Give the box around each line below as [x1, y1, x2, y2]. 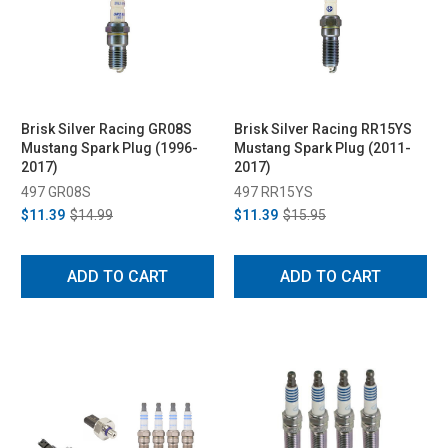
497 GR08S [21, 183, 91, 200]
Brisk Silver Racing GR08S [21, 120, 192, 137]
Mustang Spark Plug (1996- [21, 139, 198, 156]
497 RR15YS [234, 183, 313, 200]
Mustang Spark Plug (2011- [234, 139, 411, 156]
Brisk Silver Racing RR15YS [234, 120, 412, 137]
